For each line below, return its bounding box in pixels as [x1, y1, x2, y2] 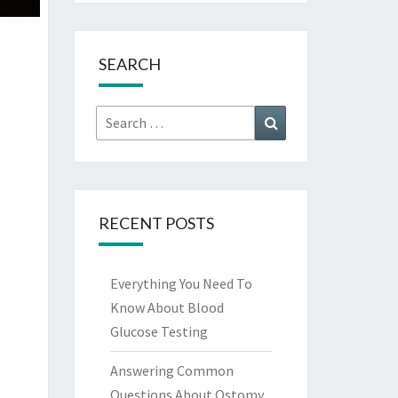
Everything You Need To [109, 275, 252, 292]
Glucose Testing [109, 322, 208, 340]
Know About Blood [109, 298, 224, 316]
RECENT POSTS [98, 213, 214, 233]
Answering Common [109, 362, 234, 379]
